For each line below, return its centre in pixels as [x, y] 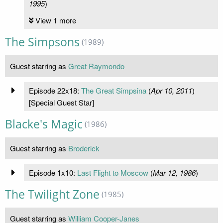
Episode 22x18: [55, 90]
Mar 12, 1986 [174, 172]
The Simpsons [42, 42]
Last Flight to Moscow [112, 172]
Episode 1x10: [53, 172]
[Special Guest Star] [61, 102]
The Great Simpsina [113, 90]
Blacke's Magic [44, 124]
